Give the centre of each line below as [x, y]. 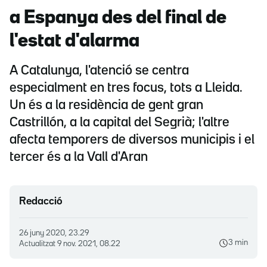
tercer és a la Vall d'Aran [79, 158]
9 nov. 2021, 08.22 [89, 244]
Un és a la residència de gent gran [106, 106]
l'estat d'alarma [74, 42]
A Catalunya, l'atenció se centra [99, 71]
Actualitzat [38, 244]
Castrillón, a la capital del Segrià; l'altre [119, 123]
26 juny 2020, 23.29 [56, 233]
